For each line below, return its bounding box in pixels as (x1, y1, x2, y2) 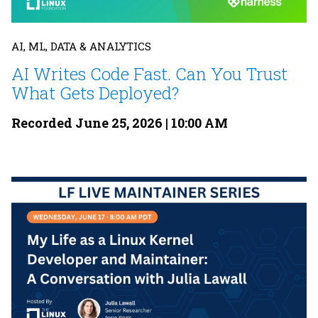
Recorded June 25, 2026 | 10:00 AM (11, 114, 228, 131)
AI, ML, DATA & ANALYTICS (11, 38, 151, 53)
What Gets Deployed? (11, 81, 179, 104)
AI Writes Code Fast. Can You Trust (11, 62, 287, 85)
